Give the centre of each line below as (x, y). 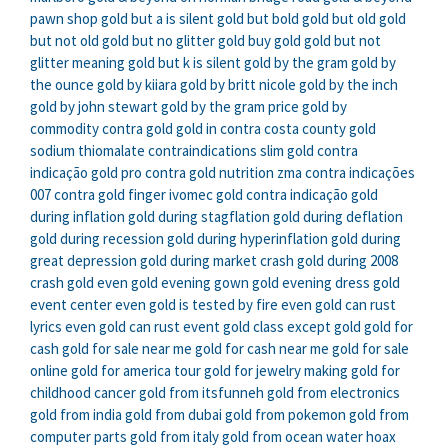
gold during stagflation (199, 217)
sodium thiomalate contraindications (143, 151)
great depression (83, 261)
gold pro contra (138, 173)
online (49, 371)
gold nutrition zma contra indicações (302, 173)
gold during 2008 (347, 261)
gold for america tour (136, 371)
